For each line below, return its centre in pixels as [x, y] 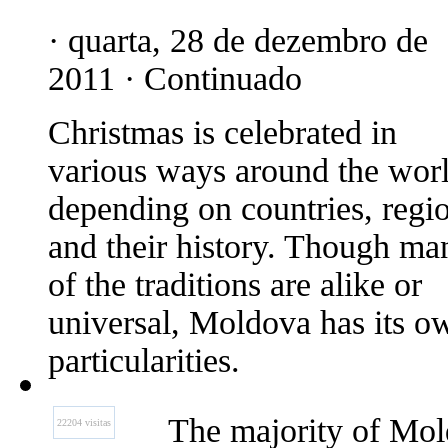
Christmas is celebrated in [222, 132]
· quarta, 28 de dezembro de [238, 40]
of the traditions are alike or [235, 284]
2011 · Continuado [175, 78]
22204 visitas [84, 422]
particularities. [144, 360]
